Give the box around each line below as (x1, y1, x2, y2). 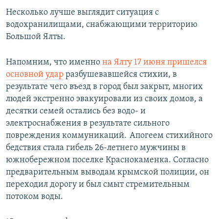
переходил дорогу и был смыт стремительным (6, 179, 190, 189)
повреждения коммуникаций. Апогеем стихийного (6, 131, 213, 140)
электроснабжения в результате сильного (6, 118, 170, 128)
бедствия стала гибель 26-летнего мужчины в (6, 143, 186, 153)
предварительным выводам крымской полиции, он (6, 167, 209, 177)
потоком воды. (6, 192, 63, 201)
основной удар (6, 69, 64, 79)
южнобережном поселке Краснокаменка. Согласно (6, 155, 209, 165)
